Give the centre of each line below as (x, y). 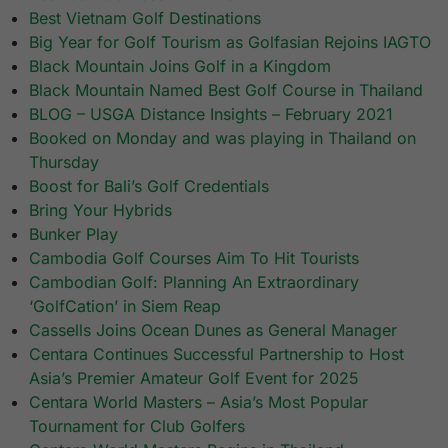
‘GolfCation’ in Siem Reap (125, 306)
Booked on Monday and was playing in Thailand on (223, 138)
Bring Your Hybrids (101, 210)
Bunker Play (74, 234)
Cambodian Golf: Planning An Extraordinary (194, 282)
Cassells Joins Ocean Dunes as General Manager (213, 330)
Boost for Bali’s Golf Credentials (149, 186)
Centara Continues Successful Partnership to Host (217, 354)
